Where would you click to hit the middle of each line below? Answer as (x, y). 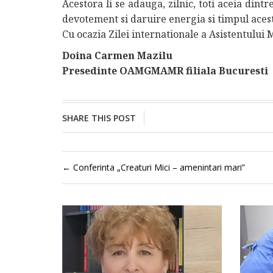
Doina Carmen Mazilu (117, 55)
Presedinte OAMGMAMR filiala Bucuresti (165, 71)
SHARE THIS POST (99, 118)
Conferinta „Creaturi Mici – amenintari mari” (158, 167)
